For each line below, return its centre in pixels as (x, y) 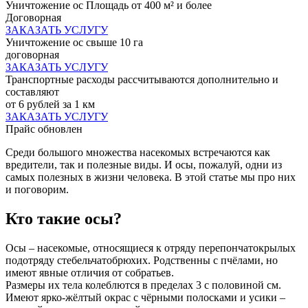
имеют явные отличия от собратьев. (90, 272)
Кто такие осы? (64, 218)
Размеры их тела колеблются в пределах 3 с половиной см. (143, 285)
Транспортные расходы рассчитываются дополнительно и (142, 80)
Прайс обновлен (44, 129)
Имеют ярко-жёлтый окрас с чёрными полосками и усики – (145, 297)
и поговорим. (37, 190)
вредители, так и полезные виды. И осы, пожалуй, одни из (144, 165)
